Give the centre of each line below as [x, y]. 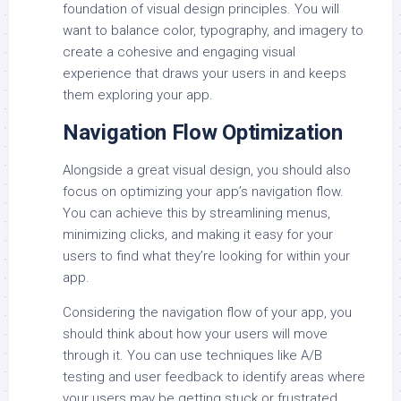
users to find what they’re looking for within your [206, 256]
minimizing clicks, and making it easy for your [198, 235]
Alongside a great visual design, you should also [207, 171]
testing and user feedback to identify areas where [214, 377]
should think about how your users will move [195, 334]
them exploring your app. [138, 95]
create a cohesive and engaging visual [179, 52]
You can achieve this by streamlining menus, [196, 213]
